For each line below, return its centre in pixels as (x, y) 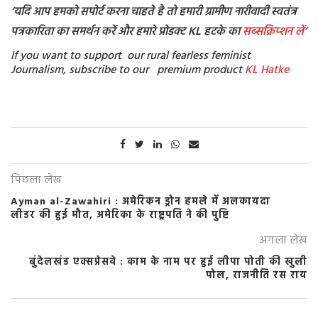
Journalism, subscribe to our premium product (128, 71)
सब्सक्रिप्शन (268, 32)
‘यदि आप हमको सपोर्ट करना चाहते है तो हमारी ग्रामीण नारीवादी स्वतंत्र (154, 12)
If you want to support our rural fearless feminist (131, 56)
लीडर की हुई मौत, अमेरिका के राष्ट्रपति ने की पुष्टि (120, 216)
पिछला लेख (36, 181)
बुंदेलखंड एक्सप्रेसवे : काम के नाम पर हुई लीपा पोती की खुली (168, 263)
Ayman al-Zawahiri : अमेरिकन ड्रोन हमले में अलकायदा (141, 202)
